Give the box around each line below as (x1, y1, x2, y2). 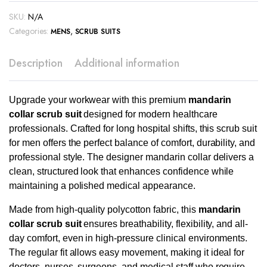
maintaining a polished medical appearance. (9, 181, 195, 191)
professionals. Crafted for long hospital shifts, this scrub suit (9, 123, 257, 133)
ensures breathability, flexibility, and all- (81, 219, 249, 229)
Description (9, 55, 63, 71)
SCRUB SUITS (74, 26, 121, 37)
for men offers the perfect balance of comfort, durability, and (9, 138, 256, 148)
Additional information (74, 55, 180, 71)
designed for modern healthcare (81, 109, 218, 119)
